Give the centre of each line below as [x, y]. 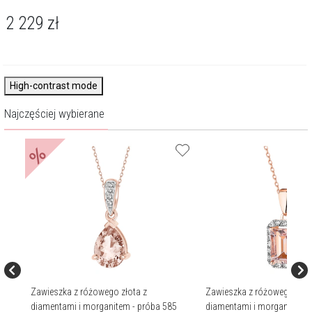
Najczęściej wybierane [54, 113]
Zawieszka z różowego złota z [89, 292]
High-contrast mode [54, 85]
